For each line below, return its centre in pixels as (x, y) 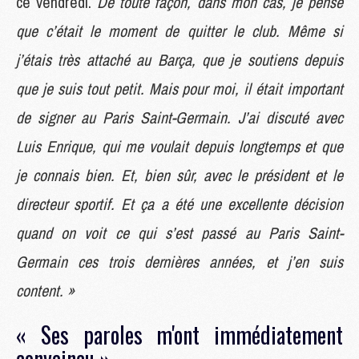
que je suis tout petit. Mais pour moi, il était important (179, 88)
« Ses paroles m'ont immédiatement (179, 334)
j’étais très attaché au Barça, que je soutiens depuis (179, 59)
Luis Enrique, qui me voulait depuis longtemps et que (179, 146)
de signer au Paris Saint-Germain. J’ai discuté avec (179, 117)
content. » (45, 290)
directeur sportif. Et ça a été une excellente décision (179, 204)
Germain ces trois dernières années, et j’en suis (179, 261)
